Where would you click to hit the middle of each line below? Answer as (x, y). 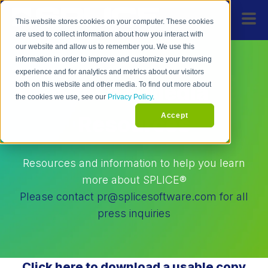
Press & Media (134, 92)
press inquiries (134, 213)
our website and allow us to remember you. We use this (105, 47)
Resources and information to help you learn (134, 163)
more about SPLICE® (134, 179)
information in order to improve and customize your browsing (114, 60)
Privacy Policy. (131, 97)
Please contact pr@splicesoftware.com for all (134, 196)
